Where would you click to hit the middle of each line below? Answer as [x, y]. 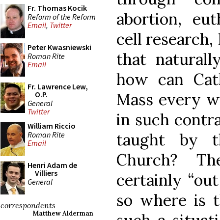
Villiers [46, 173]
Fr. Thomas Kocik [57, 8]
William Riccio [52, 126]
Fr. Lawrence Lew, [58, 86]
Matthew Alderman [63, 213]
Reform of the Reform [62, 16]
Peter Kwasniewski [59, 47]
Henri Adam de [52, 165]
